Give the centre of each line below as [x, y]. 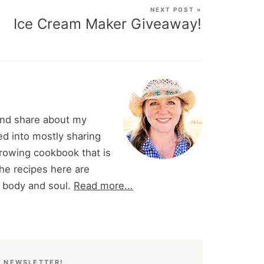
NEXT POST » [176, 9]
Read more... [103, 185]
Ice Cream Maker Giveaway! [108, 24]
